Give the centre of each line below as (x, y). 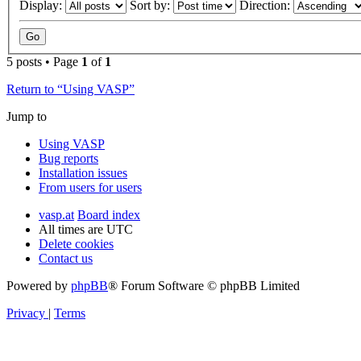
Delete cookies (76, 244)
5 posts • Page (44, 62)
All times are (73, 230)
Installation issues (83, 173)
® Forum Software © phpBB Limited (204, 286)
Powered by (39, 286)
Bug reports (68, 159)
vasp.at (56, 215)
